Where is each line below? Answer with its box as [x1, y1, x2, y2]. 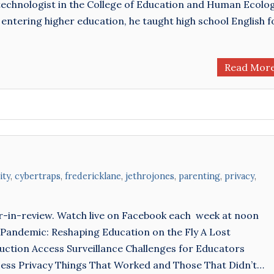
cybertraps [15, 171, 61, 182]
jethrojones [125, 171, 174, 182]
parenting [179, 171, 220, 182]
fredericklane [65, 171, 121, 182]
